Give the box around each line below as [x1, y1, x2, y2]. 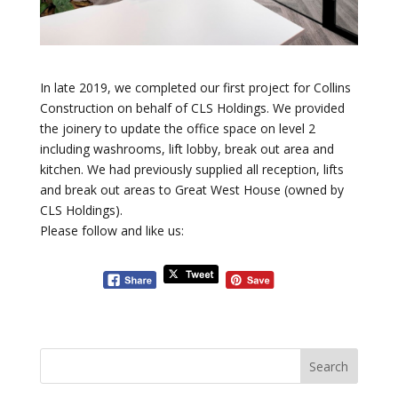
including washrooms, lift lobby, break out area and [39, 140, 334, 158]
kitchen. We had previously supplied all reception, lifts [39, 161, 344, 179]
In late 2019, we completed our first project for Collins [39, 79, 351, 97]
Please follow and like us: [39, 222, 184, 240]
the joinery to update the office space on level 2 [39, 120, 315, 138]
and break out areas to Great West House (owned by [39, 181, 344, 199]
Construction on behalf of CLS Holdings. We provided [39, 99, 345, 117]
